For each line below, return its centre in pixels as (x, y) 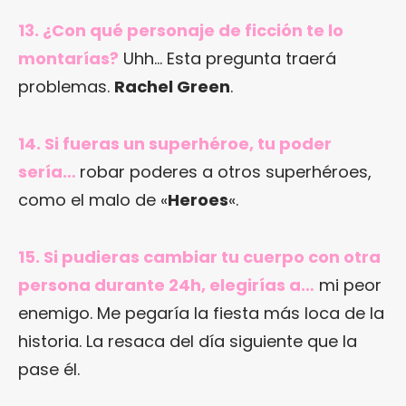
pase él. (49, 370)
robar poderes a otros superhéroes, (226, 172)
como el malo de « (93, 200)
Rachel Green (172, 87)
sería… (49, 172)
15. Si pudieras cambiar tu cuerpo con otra (199, 257)
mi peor (348, 285)
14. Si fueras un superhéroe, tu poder (175, 144)
